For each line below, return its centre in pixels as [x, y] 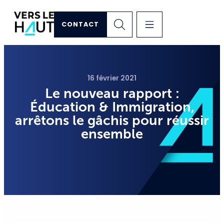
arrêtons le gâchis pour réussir [112, 120]
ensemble [112, 134]
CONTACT [80, 24]
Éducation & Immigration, [112, 107]
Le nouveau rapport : [112, 93]
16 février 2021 [112, 78]
